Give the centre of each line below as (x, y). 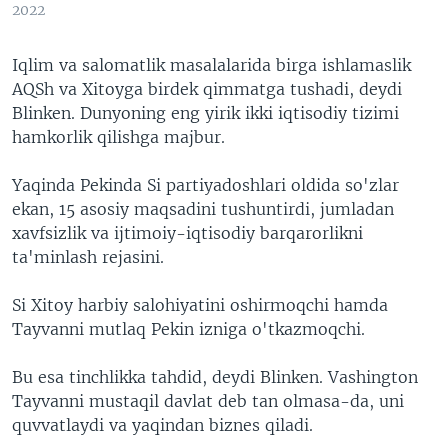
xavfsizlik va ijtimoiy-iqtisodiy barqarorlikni (187, 233)
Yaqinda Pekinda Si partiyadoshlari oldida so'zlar (205, 185)
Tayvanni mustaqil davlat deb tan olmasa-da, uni (208, 401)
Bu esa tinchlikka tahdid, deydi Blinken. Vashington (215, 377)
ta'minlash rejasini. (88, 257)
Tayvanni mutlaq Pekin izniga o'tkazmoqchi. (188, 329)
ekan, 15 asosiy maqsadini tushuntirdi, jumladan (203, 209)
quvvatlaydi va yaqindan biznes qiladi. (162, 425)
